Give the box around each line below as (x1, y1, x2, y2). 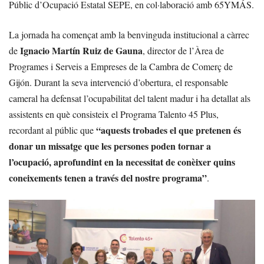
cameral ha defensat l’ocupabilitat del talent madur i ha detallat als (9, 92, 250, 105)
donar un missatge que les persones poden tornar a (9, 139, 211, 153)
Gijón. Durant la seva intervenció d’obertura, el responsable (9, 76, 228, 89)
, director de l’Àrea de (143, 44, 224, 57)
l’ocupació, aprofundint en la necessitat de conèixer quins (9, 155, 235, 169)
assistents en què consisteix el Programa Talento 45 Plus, (9, 108, 219, 121)
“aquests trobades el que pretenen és (96, 123, 241, 137)
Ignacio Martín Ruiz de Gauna (20, 44, 143, 58)
